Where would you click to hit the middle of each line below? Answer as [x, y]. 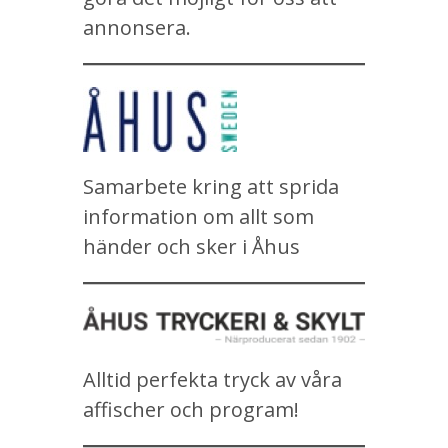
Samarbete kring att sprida [211, 187]
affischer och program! [191, 409]
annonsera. [137, 28]
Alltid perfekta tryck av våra [212, 379]
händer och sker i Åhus [191, 247]
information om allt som [198, 217]
